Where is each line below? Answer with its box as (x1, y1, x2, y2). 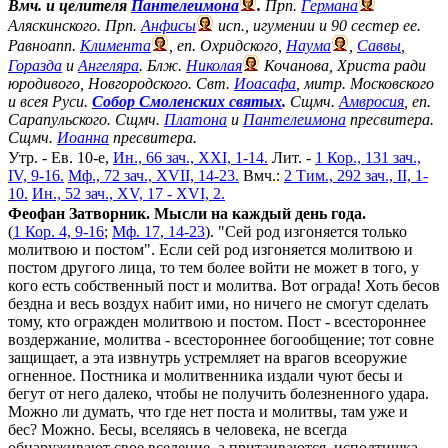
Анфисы (141, 17, 196, 34)
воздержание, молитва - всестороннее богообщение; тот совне (8, 331, 434, 348)
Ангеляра (78, 57, 139, 74)
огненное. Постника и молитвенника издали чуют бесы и (8, 367, 403, 384)
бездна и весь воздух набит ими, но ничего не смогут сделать (8, 295, 428, 312)
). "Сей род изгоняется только (205, 223, 407, 240)
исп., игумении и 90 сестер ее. (214, 17, 421, 34)
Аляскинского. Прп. (8, 17, 141, 34)
